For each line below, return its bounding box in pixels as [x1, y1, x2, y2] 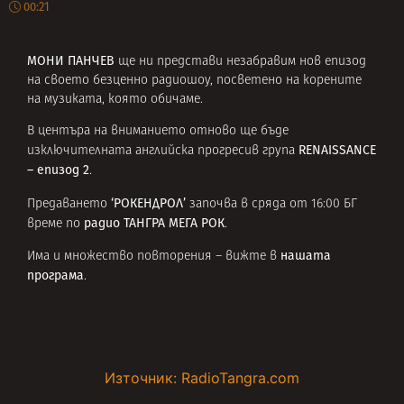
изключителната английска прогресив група [27, 144, 298, 159]
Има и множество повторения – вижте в [27, 250, 280, 264]
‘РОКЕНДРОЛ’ [107, 195, 189, 211]
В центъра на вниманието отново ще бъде [27, 124, 289, 139]
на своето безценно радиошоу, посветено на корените [27, 74, 362, 87]
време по [27, 216, 84, 231]
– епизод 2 [27, 162, 89, 179]
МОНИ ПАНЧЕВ [27, 53, 115, 69]
